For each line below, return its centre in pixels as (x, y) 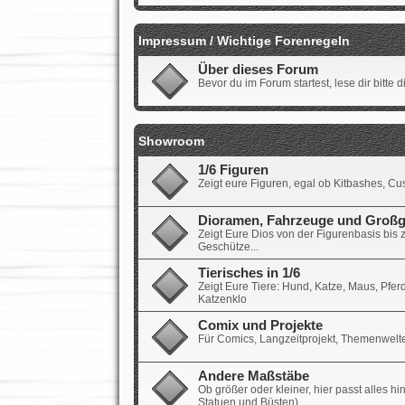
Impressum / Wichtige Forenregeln (244, 40)
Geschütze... (228, 246)
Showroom (171, 141)
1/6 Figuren (233, 170)
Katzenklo (222, 299)
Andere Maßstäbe (253, 376)
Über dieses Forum (258, 69)
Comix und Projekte (260, 325)
